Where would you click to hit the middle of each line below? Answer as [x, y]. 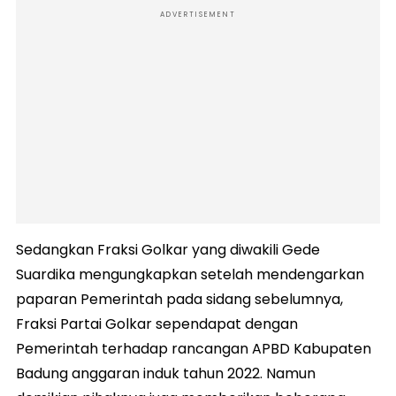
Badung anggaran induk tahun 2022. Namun [166, 373]
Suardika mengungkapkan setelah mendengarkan [190, 274]
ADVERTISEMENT [198, 14]
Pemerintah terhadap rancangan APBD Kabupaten [194, 348]
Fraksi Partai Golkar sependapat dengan [157, 324]
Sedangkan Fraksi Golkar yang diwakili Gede [168, 249]
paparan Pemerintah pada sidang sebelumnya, [179, 299]
